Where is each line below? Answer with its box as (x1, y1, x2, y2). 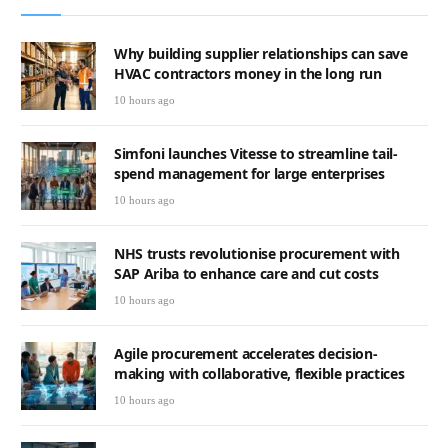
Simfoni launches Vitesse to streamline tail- (114, 143, 398, 163)
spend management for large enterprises (114, 163, 385, 183)
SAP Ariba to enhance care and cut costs (114, 263, 379, 283)
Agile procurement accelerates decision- (114, 344, 378, 364)
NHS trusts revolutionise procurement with (114, 243, 400, 263)
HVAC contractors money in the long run (114, 63, 382, 83)
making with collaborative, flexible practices (114, 364, 405, 384)
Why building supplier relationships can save (114, 43, 408, 63)
